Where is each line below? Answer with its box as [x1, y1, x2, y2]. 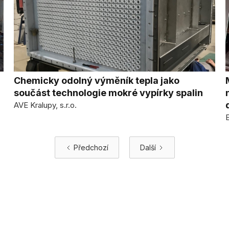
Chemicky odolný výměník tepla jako [13, 75, 179, 86]
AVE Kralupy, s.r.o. [13, 100, 77, 110]
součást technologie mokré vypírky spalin [13, 87, 203, 98]
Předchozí [73, 143, 108, 152]
